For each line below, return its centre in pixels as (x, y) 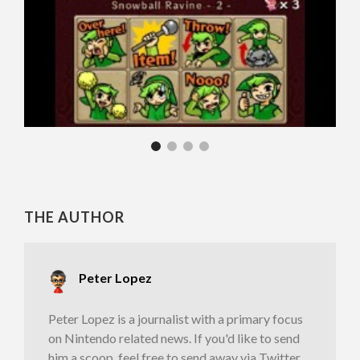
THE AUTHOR (74, 217)
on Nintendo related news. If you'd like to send (174, 338)
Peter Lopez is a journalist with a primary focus (176, 319)
